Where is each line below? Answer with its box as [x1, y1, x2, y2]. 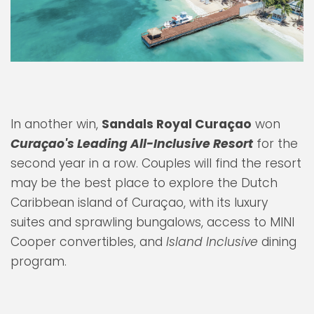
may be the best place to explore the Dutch [11, 174, 278, 191]
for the [253, 135, 298, 152]
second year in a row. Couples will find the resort [11, 154, 301, 172]
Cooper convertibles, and [11, 233, 166, 250]
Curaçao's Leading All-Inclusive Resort [11, 135, 253, 152]
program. [11, 252, 67, 270]
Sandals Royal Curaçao [102, 115, 252, 132]
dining [258, 233, 296, 250]
